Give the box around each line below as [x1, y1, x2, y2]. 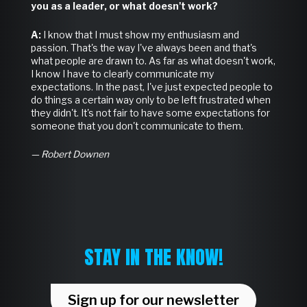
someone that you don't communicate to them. [30, 120, 243, 132]
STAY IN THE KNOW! [84, 241, 223, 271]
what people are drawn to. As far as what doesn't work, [30, 55, 275, 66]
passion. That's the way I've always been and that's [30, 42, 257, 53]
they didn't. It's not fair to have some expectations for [30, 107, 270, 119]
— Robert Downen [30, 149, 109, 160]
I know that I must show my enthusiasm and [42, 29, 239, 40]
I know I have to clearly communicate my [30, 68, 214, 79]
